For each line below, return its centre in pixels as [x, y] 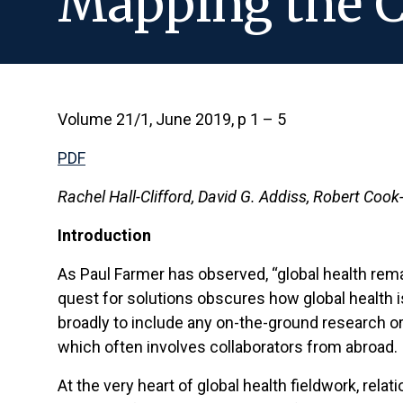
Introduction [104, 235]
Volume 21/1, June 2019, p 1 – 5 [172, 119]
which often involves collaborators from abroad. [228, 347]
